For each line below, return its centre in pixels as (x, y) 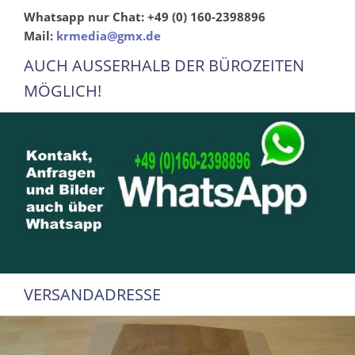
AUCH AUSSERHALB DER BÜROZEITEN (164, 65)
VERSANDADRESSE (92, 295)
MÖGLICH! (63, 90)
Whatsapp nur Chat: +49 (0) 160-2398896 (145, 16)
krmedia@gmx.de (109, 35)
